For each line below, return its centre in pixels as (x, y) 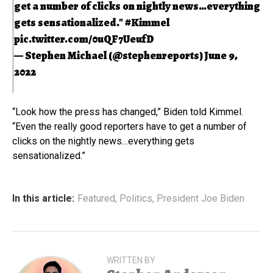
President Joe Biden (200, 198)
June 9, (221, 55)
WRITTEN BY (131, 260)
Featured (96, 198)
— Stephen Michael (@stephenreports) (109, 55)
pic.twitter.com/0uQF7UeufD (84, 39)
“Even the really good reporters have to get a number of (129, 126)
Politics (136, 198)
